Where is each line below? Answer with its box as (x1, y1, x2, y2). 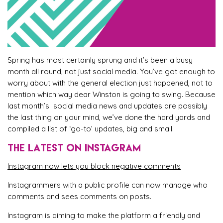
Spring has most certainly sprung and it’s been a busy (7, 55, 193, 65)
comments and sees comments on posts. (7, 191, 151, 201)
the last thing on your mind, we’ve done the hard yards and (7, 112, 210, 122)
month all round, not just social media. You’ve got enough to (7, 66, 215, 76)
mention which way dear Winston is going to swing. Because (7, 89, 216, 99)
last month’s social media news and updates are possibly (7, 101, 207, 111)
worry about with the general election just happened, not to (7, 78, 213, 88)
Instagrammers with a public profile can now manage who (7, 180, 208, 190)
